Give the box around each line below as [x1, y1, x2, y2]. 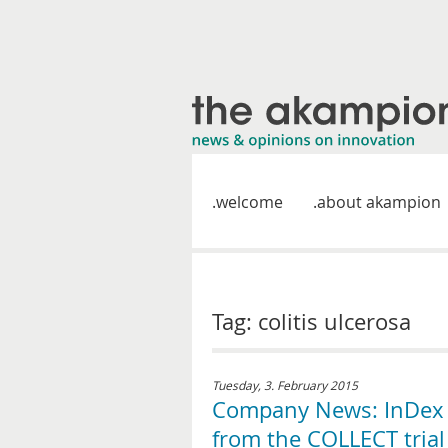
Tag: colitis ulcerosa [212, 307, 411, 336]
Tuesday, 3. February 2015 [212, 377, 358, 393]
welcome [216, 191, 283, 213]
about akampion [317, 191, 441, 213]
